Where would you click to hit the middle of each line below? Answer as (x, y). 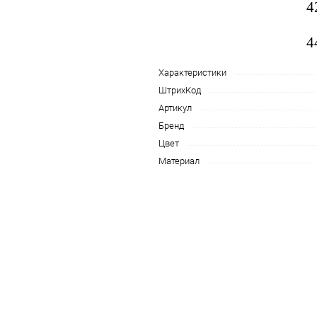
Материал (179, 161)
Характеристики (192, 73)
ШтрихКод (180, 90)
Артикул (175, 108)
